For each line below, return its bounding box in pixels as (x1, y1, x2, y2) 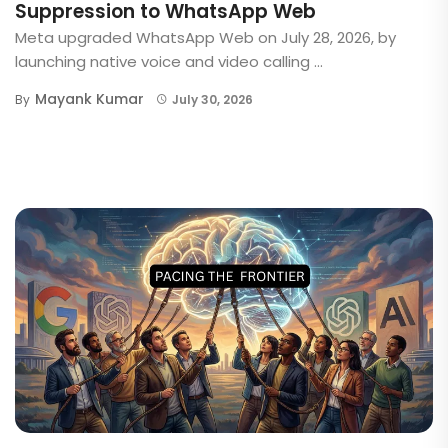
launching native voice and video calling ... (15, 50, 323, 72)
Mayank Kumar (35, 88, 144, 109)
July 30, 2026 (171, 90, 253, 108)
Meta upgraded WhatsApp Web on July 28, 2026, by (15, 26, 396, 48)
